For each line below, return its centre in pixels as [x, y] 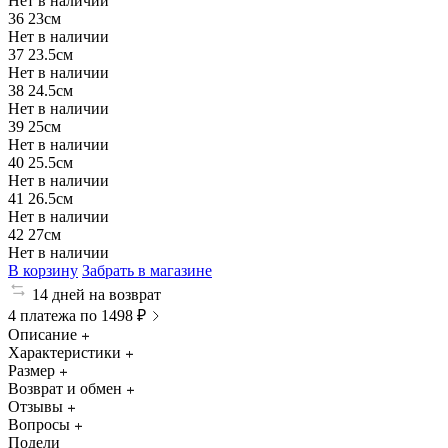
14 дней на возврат [96, 294]
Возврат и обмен [65, 388]
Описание [42, 334]
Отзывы [35, 406]
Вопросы [39, 424]
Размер [31, 370]
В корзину [43, 270]
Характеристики [64, 352]
